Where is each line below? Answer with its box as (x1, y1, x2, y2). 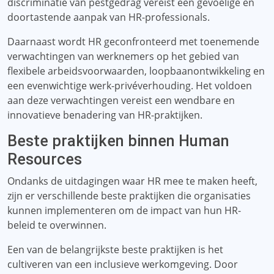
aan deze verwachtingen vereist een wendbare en (7, 94, 235, 107)
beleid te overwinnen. (7, 218, 106, 232)
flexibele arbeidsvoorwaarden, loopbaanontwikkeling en (7, 64, 265, 78)
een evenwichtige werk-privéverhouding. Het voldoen (7, 79, 252, 92)
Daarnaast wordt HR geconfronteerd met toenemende (7, 35, 259, 48)
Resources (7, 150, 82, 168)
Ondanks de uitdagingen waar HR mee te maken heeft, (7, 174, 257, 188)
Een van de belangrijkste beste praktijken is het (7, 243, 223, 256)
